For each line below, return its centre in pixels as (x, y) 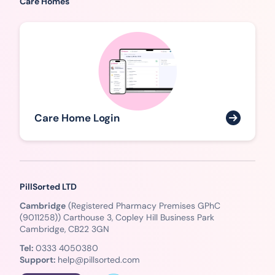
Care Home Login (77, 118)
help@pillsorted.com (99, 259)
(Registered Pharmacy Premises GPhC (143, 205)
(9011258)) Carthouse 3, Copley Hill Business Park (117, 217)
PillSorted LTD (48, 186)
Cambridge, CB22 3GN (64, 229)
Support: (37, 259)
